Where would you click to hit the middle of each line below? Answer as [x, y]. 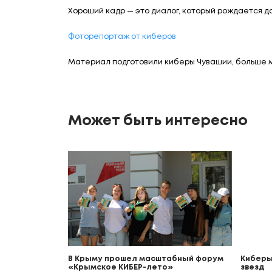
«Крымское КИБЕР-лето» [121, 267]
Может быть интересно [158, 121]
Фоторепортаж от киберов [122, 36]
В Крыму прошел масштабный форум [146, 259]
